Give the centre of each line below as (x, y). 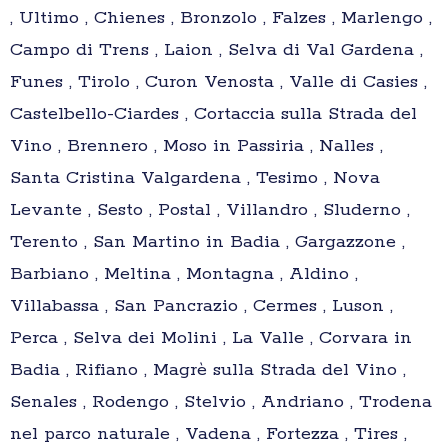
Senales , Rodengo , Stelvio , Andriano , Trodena (221, 402)
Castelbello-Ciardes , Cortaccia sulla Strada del (213, 114)
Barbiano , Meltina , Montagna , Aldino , (184, 274)
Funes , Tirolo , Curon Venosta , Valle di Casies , (218, 82)
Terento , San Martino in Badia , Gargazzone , (207, 242)
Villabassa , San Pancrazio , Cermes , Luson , (201, 306)
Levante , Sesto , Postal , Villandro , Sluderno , (210, 210)
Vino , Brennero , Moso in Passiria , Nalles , (196, 146)
